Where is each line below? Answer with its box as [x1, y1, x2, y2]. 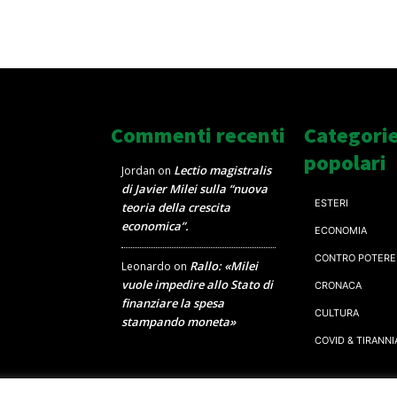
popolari [303, 149, 386, 177]
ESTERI [314, 197, 348, 210]
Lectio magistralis [174, 162, 272, 179]
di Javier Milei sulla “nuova [121, 181, 269, 198]
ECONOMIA [314, 224, 367, 237]
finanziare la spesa [121, 295, 225, 312]
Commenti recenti [111, 121, 286, 150]
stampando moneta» [121, 314, 237, 331]
